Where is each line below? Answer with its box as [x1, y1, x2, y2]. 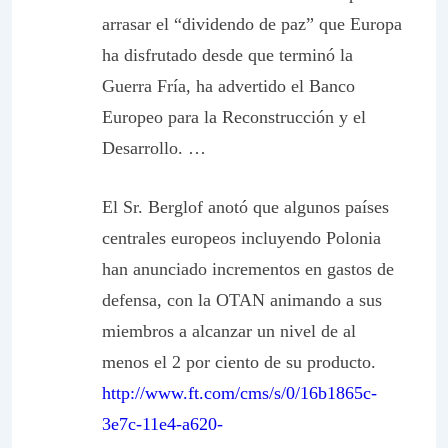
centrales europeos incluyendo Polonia [102, 228, 381, 248]
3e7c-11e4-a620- [102, 414, 223, 434]
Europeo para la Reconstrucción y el [102, 107, 366, 127]
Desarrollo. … [102, 138, 206, 158]
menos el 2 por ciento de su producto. [102, 352, 376, 372]
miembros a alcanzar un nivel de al [102, 321, 356, 341]
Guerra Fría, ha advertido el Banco [102, 76, 355, 96]
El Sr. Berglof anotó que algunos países [102, 197, 389, 217]
